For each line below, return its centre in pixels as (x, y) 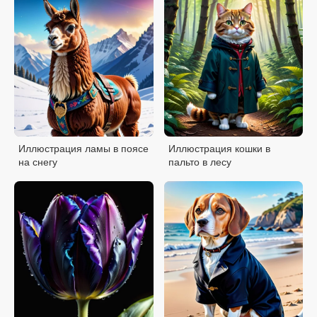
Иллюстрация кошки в (219, 148)
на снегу (38, 162)
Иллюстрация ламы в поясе (83, 148)
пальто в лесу (200, 162)
